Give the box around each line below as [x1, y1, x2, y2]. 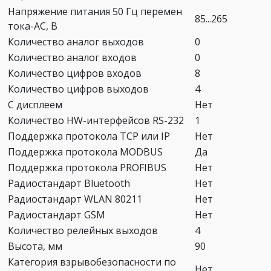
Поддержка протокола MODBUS [8, 145, 163, 158]
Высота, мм [8, 239, 62, 253]
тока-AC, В [8, 19, 57, 33]
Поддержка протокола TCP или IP [8, 129, 170, 143]
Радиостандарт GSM [8, 207, 105, 221]
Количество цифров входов [8, 66, 142, 80]
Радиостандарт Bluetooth [8, 176, 130, 190]
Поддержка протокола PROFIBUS [8, 160, 166, 174]
